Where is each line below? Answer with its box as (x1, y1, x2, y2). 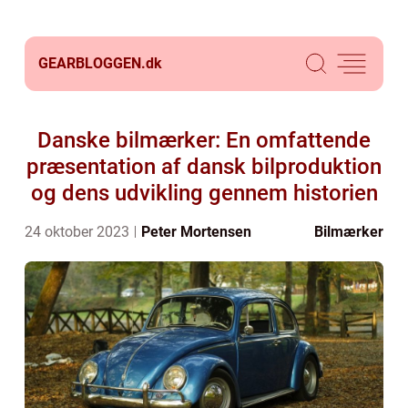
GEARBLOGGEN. (38, 55, 146, 72)
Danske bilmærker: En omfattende (37, 127, 371, 153)
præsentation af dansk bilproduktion (26, 154, 382, 179)
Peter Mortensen (141, 223, 251, 240)
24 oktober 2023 (25, 223, 133, 240)
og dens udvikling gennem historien (30, 180, 378, 206)
